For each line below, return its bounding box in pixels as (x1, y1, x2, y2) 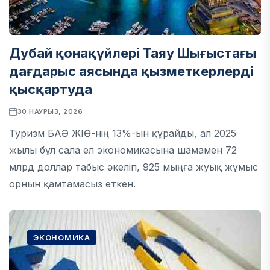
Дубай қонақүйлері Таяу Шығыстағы (9, 45, 256, 61)
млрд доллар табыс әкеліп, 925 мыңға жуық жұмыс (9, 161, 258, 173)
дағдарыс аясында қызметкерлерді (9, 63, 254, 79)
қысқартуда (9, 81, 92, 97)
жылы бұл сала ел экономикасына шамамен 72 (9, 144, 237, 156)
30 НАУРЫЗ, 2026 (17, 107, 83, 116)
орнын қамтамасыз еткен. (9, 178, 136, 190)
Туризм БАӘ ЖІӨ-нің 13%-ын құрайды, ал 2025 (9, 127, 236, 139)
